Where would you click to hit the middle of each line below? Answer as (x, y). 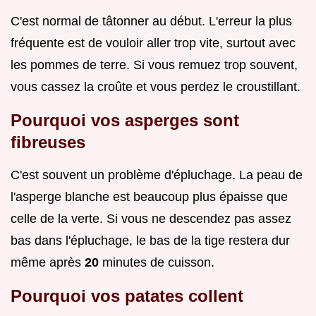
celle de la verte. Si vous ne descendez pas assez (151, 219)
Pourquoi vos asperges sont (125, 121)
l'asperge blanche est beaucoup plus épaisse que (149, 197)
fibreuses (48, 142)
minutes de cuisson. (157, 263)
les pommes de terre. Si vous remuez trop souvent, (154, 65)
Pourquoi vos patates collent (127, 296)
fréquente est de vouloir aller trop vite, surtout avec (153, 43)
